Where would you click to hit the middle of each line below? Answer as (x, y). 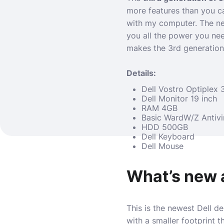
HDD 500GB (165, 127)
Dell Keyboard (168, 136)
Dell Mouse (162, 146)
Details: (142, 73)
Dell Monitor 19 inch (179, 98)
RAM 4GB (159, 108)
